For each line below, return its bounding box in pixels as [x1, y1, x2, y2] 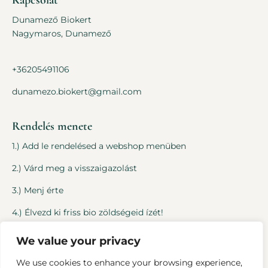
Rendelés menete [12, 119, 92, 133]
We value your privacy [16, 234, 141, 248]
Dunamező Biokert [12, 14, 92, 25]
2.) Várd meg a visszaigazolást [12, 163, 137, 173]
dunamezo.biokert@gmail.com [12, 86, 142, 97]
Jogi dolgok [12, 243, 66, 257]
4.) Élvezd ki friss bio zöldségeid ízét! [12, 207, 163, 218]
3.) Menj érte [12, 185, 66, 196]
